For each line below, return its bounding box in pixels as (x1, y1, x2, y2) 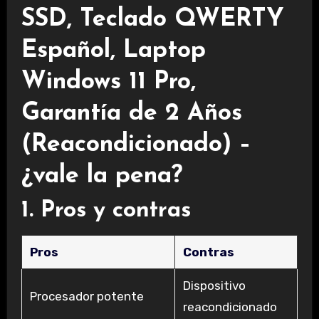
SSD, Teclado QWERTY (21, 6, 284, 32)
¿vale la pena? (21, 163, 182, 189)
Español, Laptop (21, 38, 206, 63)
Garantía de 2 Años (21, 100, 242, 126)
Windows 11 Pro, (21, 69, 196, 95)
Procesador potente (29, 288, 144, 303)
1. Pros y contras (21, 199, 191, 222)
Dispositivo (182, 278, 246, 293)
